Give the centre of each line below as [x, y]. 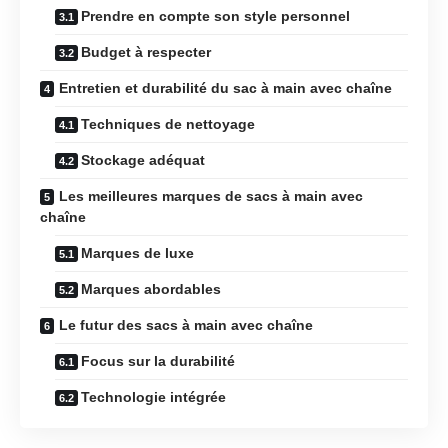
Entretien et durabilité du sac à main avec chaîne [225, 87]
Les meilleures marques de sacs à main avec [211, 195]
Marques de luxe [137, 252]
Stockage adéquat [143, 159]
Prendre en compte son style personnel [215, 15]
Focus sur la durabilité [158, 360]
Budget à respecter [146, 51]
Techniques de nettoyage [168, 123]
